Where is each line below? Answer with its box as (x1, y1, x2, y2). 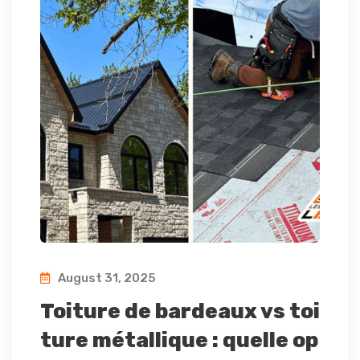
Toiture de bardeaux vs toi (40, 299, 320, 325)
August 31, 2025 (55, 271, 156, 286)
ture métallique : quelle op (40, 328, 318, 354)
